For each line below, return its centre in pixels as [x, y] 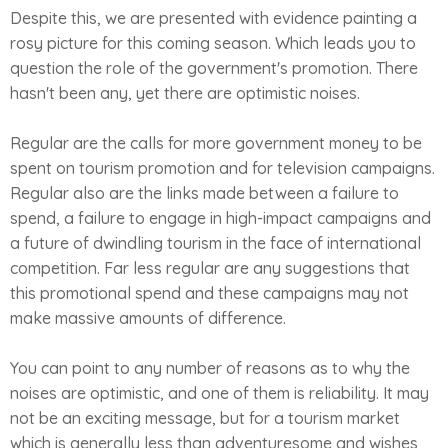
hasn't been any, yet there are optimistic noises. [185, 93]
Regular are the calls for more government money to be [216, 143]
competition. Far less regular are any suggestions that [210, 268]
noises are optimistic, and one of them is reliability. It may [219, 393]
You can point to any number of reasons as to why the [210, 368]
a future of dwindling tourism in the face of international [215, 243]
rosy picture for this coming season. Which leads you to [213, 43]
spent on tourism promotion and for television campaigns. [222, 168]
